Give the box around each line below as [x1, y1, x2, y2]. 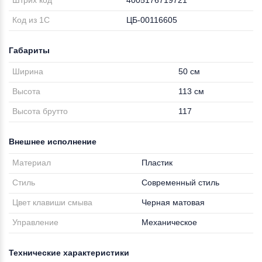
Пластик [142, 158, 173, 167]
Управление [12, 218, 59, 227]
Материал [12, 158, 51, 167]
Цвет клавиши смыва [12, 198, 93, 207]
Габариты [9, 46, 50, 55]
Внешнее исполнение [9, 137, 96, 146]
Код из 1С [12, 15, 50, 25]
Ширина [12, 67, 44, 76]
